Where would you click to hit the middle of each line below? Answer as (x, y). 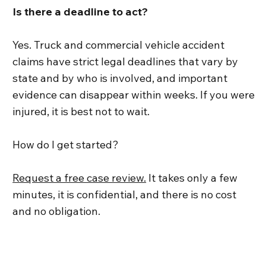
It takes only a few (192, 178)
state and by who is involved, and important (120, 78)
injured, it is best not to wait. (81, 112)
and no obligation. (57, 211)
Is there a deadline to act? (80, 12)
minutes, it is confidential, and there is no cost (125, 195)
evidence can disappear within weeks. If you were (134, 95)
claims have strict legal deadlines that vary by (126, 62)
